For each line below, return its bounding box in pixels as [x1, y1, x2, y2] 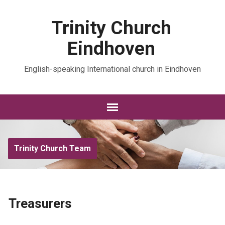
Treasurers [8, 196, 72, 211]
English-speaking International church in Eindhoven [24, 64, 201, 74]
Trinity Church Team [14, 144, 91, 153]
